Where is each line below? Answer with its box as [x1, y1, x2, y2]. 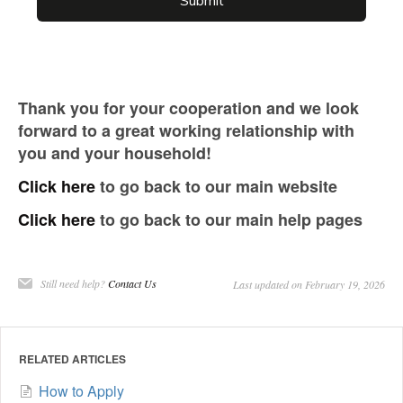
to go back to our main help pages [95, 207, 367, 231]
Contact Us [108, 275, 157, 291]
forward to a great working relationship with [18, 119, 354, 143]
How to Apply [39, 380, 124, 401]
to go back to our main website [95, 175, 337, 198]
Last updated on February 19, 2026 [233, 276, 385, 291]
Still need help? [40, 275, 108, 291]
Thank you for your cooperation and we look [18, 96, 359, 121]
